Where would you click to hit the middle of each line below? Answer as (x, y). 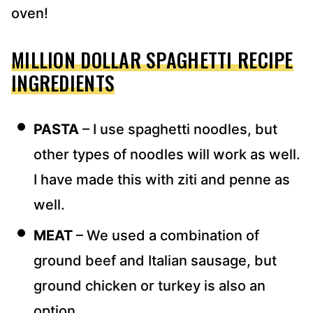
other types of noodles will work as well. (167, 155)
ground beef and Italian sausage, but (155, 261)
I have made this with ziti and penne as (162, 180)
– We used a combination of (166, 236)
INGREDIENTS (63, 83)
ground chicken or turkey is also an (150, 286)
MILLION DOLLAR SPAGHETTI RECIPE (152, 60)
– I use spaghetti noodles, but (178, 130)
